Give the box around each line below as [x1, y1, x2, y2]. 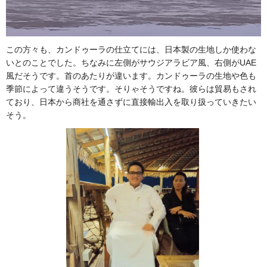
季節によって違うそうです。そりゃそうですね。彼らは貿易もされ [6, 84, 256, 94]
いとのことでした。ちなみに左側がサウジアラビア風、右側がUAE [6, 58, 256, 68]
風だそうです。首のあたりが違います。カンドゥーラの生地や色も [6, 71, 256, 81]
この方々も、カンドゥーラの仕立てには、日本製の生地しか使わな [6, 45, 256, 55]
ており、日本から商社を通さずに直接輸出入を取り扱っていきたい [6, 97, 256, 107]
